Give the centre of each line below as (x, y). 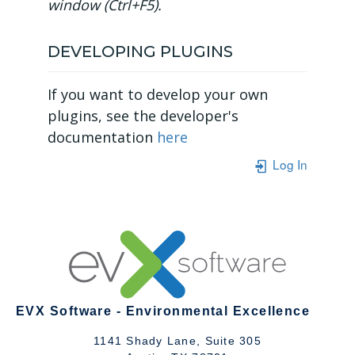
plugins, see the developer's (143, 116)
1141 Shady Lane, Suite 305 (177, 340)
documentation (102, 137)
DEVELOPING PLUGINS (140, 52)
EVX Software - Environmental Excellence (163, 311)
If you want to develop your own (158, 94)
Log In (288, 164)
